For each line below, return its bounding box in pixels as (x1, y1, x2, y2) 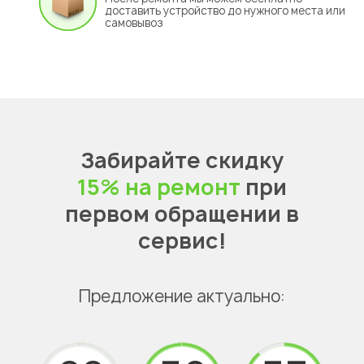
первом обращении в (65, 198, 299, 228)
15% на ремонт (77, 171, 240, 201)
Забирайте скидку (80, 145, 284, 175)
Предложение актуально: (79, 284, 285, 307)
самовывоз (105, 15, 163, 30)
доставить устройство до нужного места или (105, 2, 345, 18)
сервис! (137, 225, 227, 255)
